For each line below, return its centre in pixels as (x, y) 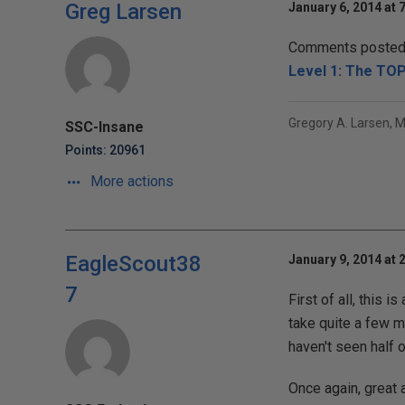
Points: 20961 (105, 150)
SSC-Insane (104, 127)
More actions (130, 181)
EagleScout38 (133, 264)
